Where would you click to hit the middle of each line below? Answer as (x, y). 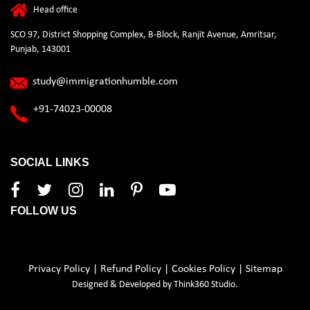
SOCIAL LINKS (50, 163)
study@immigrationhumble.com (105, 81)
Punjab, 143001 (40, 49)
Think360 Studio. (206, 285)
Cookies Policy (203, 270)
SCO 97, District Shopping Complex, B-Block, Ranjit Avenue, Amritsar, (144, 35)
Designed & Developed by (123, 285)
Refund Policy (130, 270)
